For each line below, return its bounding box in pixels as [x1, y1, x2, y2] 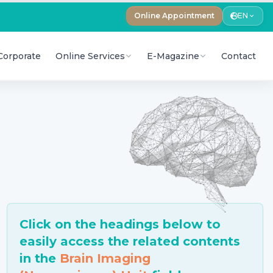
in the [19, 251, 60, 266]
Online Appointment [134, 11, 214, 20]
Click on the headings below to [19, 217, 221, 232]
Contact [221, 50, 256, 62]
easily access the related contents [19, 234, 240, 249]
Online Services [55, 50, 125, 62]
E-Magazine [147, 50, 199, 62]
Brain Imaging [59, 251, 151, 266]
